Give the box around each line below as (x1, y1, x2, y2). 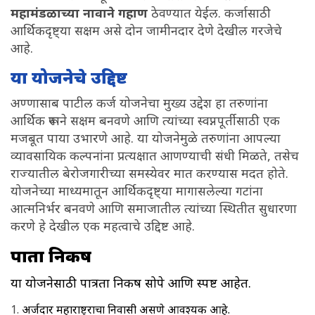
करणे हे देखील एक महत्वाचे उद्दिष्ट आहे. (11, 219, 198, 236)
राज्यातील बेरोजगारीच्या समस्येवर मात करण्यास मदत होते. (11, 166, 288, 183)
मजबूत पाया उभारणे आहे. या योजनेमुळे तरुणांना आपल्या (11, 131, 281, 148)
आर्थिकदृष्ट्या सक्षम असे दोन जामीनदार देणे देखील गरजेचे (11, 23, 282, 40)
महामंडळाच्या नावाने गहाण (11, 6, 148, 22)
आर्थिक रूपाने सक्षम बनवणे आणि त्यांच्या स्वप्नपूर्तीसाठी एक (11, 113, 280, 130)
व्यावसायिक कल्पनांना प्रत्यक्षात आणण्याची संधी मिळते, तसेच (11, 148, 299, 165)
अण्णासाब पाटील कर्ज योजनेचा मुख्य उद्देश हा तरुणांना (11, 96, 268, 112)
